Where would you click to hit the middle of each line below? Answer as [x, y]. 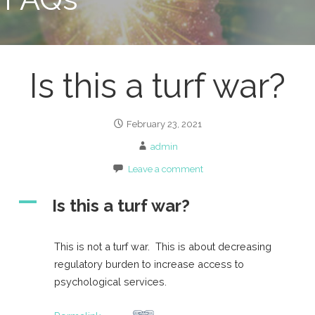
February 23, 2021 [165, 124]
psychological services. [111, 281]
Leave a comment [165, 169]
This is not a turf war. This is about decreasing [163, 246]
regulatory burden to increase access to [149, 264]
